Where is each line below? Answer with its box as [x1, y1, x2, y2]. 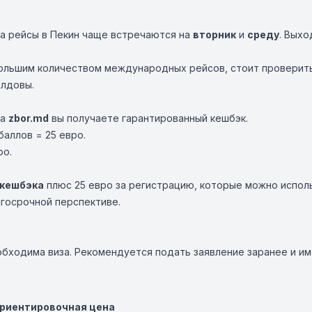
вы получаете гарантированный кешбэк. [49, 112, 248, 124]
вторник [193, 29, 236, 40]
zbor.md [8, 112, 49, 124]
